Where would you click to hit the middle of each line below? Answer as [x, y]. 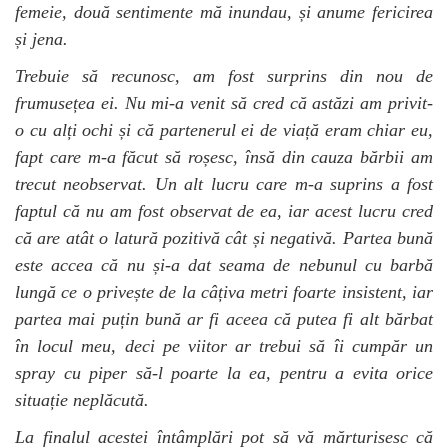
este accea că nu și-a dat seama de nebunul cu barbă [224, 264]
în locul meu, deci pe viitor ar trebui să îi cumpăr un [224, 345]
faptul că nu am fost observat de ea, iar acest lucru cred [224, 210]
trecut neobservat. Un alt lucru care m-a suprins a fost [224, 183]
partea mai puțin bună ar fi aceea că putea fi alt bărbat [224, 318]
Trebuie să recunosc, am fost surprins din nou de [224, 75]
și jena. [41, 38]
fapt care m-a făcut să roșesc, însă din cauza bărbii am [224, 156]
